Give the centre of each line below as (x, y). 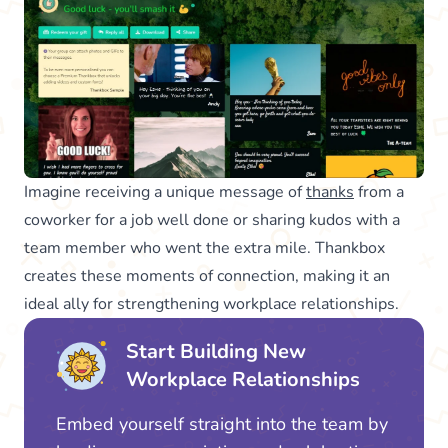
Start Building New (216, 351)
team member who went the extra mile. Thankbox (204, 247)
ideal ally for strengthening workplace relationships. (211, 303)
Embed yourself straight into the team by (222, 423)
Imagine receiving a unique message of (165, 191)
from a (379, 191)
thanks (330, 191)
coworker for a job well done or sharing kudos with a (212, 219)
